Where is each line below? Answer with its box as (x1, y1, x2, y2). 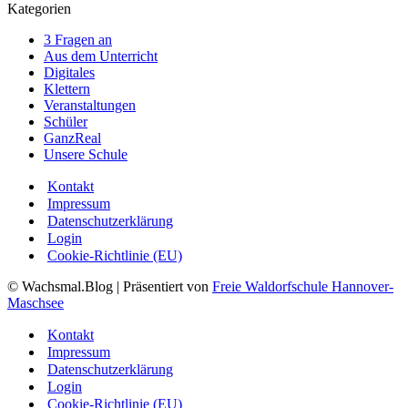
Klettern (44, 80, 90, 97)
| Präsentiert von (113, 278, 212, 294)
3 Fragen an (44, 31, 112, 47)
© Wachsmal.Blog (7, 278, 113, 294)
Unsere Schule (44, 146, 127, 162)
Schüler (44, 113, 87, 129)
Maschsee (7, 294, 64, 311)
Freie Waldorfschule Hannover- (212, 278, 393, 294)
